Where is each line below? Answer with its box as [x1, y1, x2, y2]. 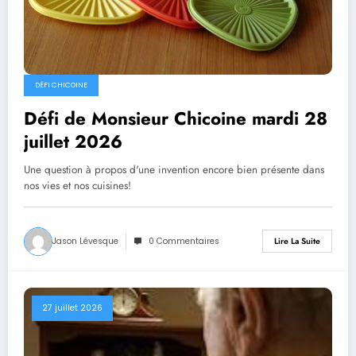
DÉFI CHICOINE [35, 79, 87, 90]
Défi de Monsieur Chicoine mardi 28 [24, 105, 327, 131]
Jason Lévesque [52, 234, 118, 247]
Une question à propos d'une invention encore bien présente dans [24, 161, 324, 177]
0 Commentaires [149, 234, 219, 247]
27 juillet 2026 [42, 301, 103, 314]
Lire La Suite [274, 235, 320, 248]
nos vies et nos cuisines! [24, 177, 131, 193]
